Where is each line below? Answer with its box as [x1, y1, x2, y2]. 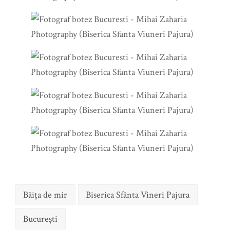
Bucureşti [23, 213, 58, 225]
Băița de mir [23, 188, 68, 201]
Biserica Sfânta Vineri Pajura [86, 188, 190, 201]
